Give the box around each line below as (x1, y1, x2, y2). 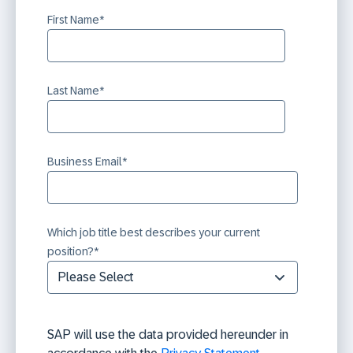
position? (47, 245, 94, 258)
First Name (47, 13, 99, 27)
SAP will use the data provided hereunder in (47, 328, 288, 342)
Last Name (47, 84, 99, 98)
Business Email (47, 155, 122, 169)
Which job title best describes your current (47, 226, 260, 240)
